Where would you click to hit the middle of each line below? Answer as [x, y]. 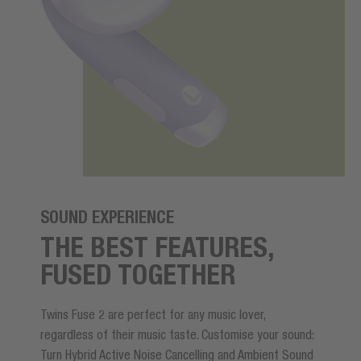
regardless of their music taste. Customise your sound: [177, 335]
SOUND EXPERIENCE [107, 218]
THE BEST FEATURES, [157, 247]
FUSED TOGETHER [138, 275]
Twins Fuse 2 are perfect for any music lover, [153, 315]
